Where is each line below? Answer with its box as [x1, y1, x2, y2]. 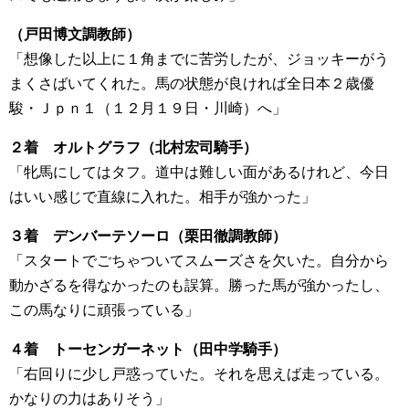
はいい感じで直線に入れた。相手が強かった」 [9, 189, 316, 205]
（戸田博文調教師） [9, 26, 141, 43]
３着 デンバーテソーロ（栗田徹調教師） [9, 228, 287, 245]
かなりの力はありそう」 [9, 391, 170, 407]
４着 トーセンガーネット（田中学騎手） [9, 341, 287, 358]
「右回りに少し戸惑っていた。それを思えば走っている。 [9, 366, 389, 383]
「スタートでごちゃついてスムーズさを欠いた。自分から [9, 253, 389, 269]
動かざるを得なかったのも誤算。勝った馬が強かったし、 [9, 278, 389, 294]
